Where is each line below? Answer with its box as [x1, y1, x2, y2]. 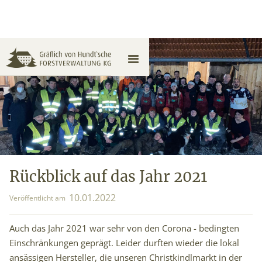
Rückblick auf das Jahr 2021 [9, 167, 207, 186]
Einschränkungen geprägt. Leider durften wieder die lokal [9, 237, 239, 249]
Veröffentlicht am [9, 192, 65, 203]
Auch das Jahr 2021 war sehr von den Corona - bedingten [9, 222, 239, 235]
